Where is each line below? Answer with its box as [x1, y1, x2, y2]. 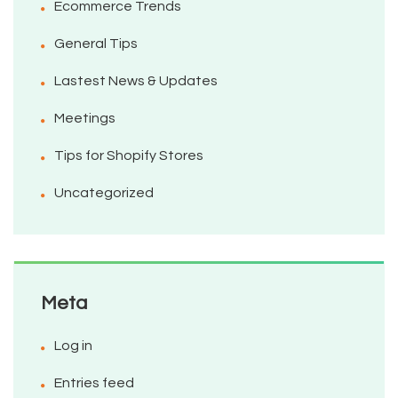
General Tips [54, 36, 138, 52]
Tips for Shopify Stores [54, 148, 203, 163]
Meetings [54, 111, 115, 126]
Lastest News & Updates [54, 74, 218, 89]
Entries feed [54, 376, 134, 391]
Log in [54, 338, 92, 354]
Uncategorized [54, 186, 154, 201]
